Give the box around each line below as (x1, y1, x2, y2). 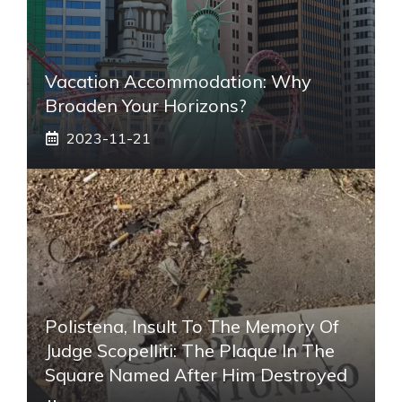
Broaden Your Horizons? (45, 93, 247, 117)
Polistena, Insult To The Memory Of (45, 314, 339, 337)
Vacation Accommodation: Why (45, 69, 311, 92)
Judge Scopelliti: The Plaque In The (45, 338, 335, 362)
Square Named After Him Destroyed (45, 363, 347, 386)
